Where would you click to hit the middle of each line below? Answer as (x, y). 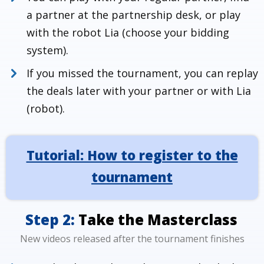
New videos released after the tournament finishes (132, 238)
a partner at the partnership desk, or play (133, 15)
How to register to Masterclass (132, 154)
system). (47, 50)
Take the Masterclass (158, 219)
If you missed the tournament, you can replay (142, 73)
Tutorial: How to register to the (132, 155)
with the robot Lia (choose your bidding (128, 32)
